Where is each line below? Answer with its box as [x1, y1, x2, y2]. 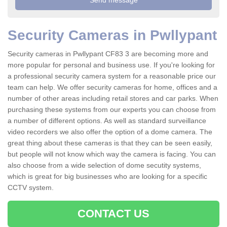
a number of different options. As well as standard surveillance [8, 117, 206, 125]
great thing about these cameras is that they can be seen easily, [8, 139, 212, 147]
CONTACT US [77, 207, 150, 220]
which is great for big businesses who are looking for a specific [8, 172, 207, 181]
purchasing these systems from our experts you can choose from [8, 105, 216, 114]
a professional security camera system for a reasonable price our [8, 72, 216, 81]
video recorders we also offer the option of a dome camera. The [8, 128, 212, 136]
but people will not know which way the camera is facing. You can [8, 150, 216, 159]
